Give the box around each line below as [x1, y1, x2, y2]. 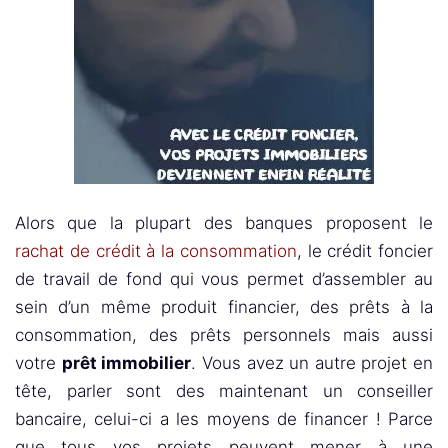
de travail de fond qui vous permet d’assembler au [15, 269, 433, 289]
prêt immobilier [61, 353, 192, 373]
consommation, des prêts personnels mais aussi [15, 325, 433, 345]
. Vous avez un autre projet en [191, 353, 433, 373]
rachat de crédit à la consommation [15, 241, 297, 261]
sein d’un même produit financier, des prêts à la [15, 297, 433, 317]
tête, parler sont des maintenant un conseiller [15, 381, 433, 401]
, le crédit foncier [296, 241, 433, 261]
